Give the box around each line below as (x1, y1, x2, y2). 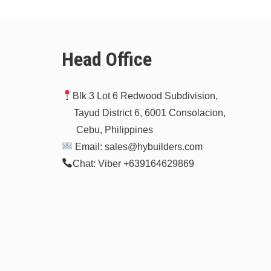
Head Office (62, 47, 152, 71)
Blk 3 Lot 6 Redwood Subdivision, (73, 90, 218, 101)
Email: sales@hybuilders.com (73, 141, 203, 152)
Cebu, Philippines (62, 124, 154, 135)
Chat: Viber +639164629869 (73, 158, 195, 169)
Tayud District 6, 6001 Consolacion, (62, 107, 226, 118)
